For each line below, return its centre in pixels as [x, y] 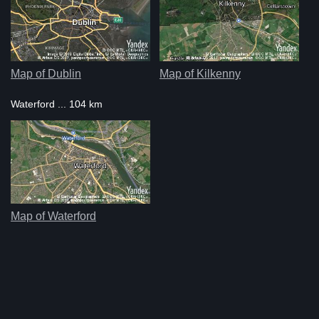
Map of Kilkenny [200, 73]
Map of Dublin [46, 73]
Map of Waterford [53, 216]
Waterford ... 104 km [57, 104]
